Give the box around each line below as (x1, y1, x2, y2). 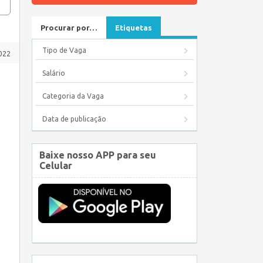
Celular (39, 160, 72, 171)
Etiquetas (115, 23, 152, 32)
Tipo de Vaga (42, 46, 86, 54)
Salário (42, 69, 65, 77)
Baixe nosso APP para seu (39, 150, 156, 160)
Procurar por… (41, 23, 97, 32)
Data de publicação (42, 115, 106, 123)
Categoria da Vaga (42, 92, 104, 100)
